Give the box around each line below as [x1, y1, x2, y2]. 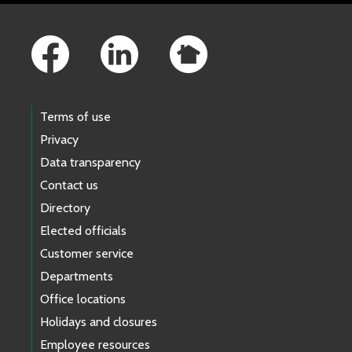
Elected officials [40, 222, 126, 238]
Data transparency [40, 154, 141, 170]
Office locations [40, 291, 126, 306]
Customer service [40, 245, 134, 261]
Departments [40, 268, 113, 284]
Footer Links [31, 2, 151, 33]
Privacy [40, 131, 79, 147]
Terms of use [40, 108, 111, 124]
